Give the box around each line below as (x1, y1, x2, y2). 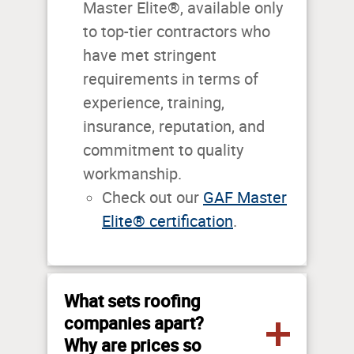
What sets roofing (64, 289, 200, 313)
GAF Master (203, 188, 287, 208)
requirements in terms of (83, 70, 258, 89)
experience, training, (83, 93, 224, 113)
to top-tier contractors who (83, 22, 270, 42)
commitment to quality (83, 141, 243, 160)
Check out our (102, 188, 203, 208)
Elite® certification (102, 212, 233, 232)
